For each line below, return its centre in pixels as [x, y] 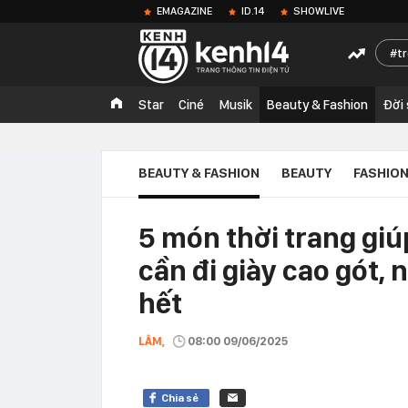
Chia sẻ [180, 398]
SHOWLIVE [319, 11]
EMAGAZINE [184, 11]
